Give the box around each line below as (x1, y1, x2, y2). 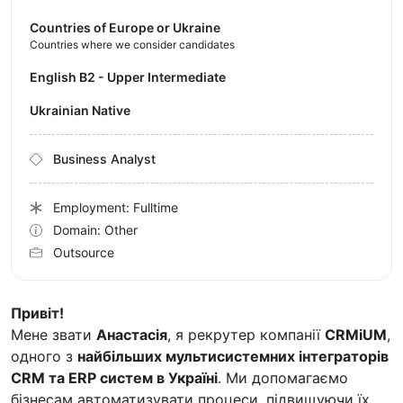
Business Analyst (53, 151, 156, 167)
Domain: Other (53, 222, 138, 238)
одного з (11, 347, 77, 366)
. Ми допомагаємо (218, 369, 348, 388)
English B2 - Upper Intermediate (38, 69, 226, 85)
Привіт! (11, 304, 64, 323)
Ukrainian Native (39, 103, 130, 119)
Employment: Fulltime (53, 200, 178, 216)
